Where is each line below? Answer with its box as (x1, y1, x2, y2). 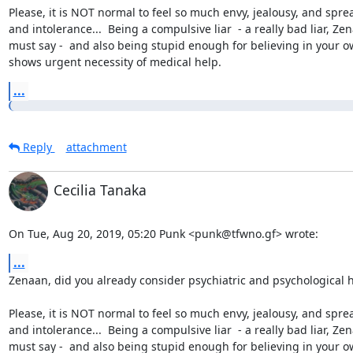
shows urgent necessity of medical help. (8, 54, 221, 69)
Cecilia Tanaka (53, 180, 147, 199)
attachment (65, 139, 127, 154)
